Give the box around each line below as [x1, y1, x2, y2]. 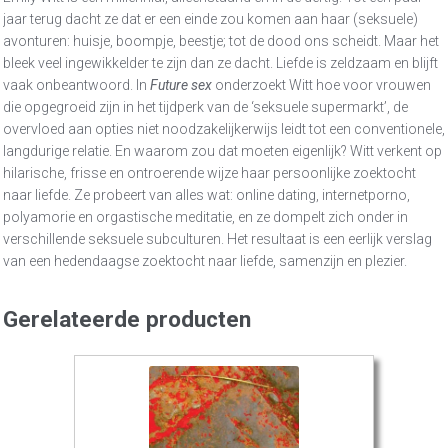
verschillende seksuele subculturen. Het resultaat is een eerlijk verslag [3, 231, 432, 248]
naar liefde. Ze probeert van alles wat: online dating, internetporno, [3, 187, 410, 204]
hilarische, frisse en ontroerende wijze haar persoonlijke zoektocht [3, 165, 416, 182]
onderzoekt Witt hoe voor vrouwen [212, 77, 431, 94]
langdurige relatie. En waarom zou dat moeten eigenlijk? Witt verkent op [3, 143, 442, 160]
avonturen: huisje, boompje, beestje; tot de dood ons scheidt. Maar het [3, 33, 439, 50]
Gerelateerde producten [3, 305, 251, 333]
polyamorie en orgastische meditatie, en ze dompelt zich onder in [3, 209, 408, 226]
